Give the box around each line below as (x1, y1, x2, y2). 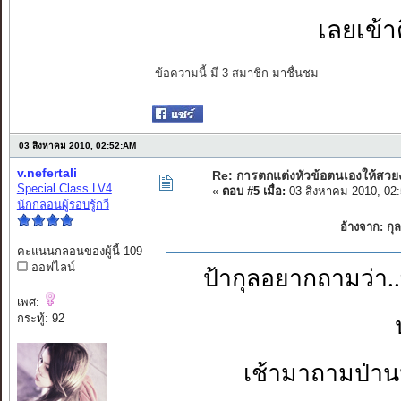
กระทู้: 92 (16, 311, 64, 326)
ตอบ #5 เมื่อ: (221, 184, 286, 199)
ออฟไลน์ (27, 260, 75, 275)
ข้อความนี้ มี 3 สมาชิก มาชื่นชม (154, 66, 319, 81)
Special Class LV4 (16, 182, 112, 196)
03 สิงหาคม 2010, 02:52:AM (18, 141, 136, 151)
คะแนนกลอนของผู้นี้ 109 (16, 244, 142, 259)
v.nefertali (16, 166, 77, 181)
